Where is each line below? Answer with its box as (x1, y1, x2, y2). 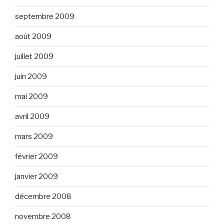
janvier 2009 (15, 172, 58, 181)
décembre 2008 (15, 192, 71, 201)
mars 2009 (15, 132, 53, 141)
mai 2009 (15, 92, 48, 101)
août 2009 (15, 32, 51, 41)
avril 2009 (15, 112, 49, 121)
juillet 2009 (15, 52, 53, 61)
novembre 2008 (15, 212, 71, 221)
